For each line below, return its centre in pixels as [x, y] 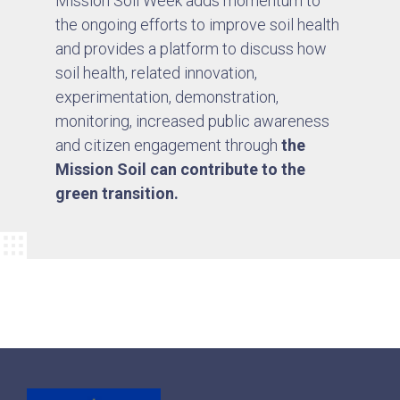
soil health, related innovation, [157, 72]
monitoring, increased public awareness [193, 121]
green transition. [119, 193]
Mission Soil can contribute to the [181, 169]
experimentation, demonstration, [167, 96]
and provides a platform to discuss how [192, 48]
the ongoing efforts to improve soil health [198, 24]
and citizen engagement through [169, 145]
